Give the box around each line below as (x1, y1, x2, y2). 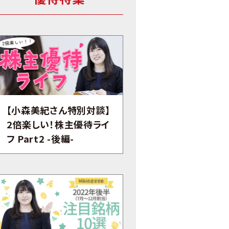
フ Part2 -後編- (6, 131, 75, 145)
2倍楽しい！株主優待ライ (6, 117, 110, 131)
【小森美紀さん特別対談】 (6, 103, 111, 117)
